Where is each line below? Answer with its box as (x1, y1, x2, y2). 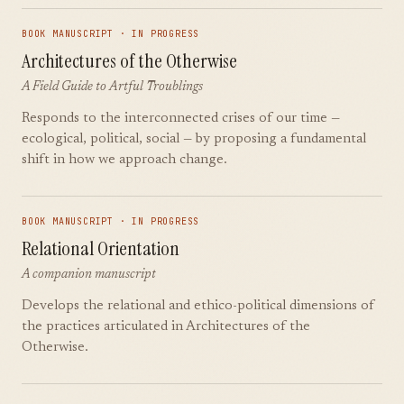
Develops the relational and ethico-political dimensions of (22, 299, 374, 313)
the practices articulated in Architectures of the (22, 320, 310, 334)
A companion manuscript (22, 269, 156, 281)
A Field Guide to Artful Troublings (22, 81, 203, 94)
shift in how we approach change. (22, 153, 227, 167)
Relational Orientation (22, 235, 179, 262)
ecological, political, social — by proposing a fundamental (22, 133, 366, 146)
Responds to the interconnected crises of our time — (22, 112, 340, 125)
